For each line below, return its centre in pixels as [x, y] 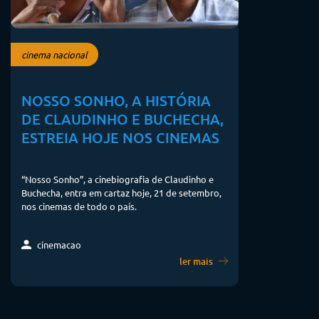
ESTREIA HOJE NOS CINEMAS [120, 138]
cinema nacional [54, 55]
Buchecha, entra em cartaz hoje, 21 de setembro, [121, 192]
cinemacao [58, 244]
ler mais [197, 261]
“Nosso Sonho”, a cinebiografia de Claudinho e [117, 179]
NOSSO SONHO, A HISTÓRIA [116, 101]
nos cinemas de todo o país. [79, 206]
